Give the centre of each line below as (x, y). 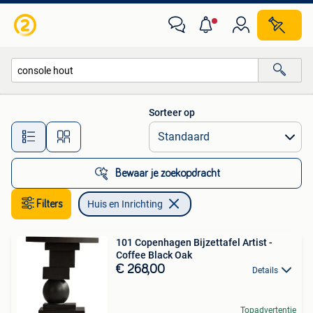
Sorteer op (172, 112)
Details (265, 270)
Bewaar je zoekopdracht (168, 173)
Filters (50, 204)
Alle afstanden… (147, 130)
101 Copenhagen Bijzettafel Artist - (194, 242)
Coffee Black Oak (154, 255)
